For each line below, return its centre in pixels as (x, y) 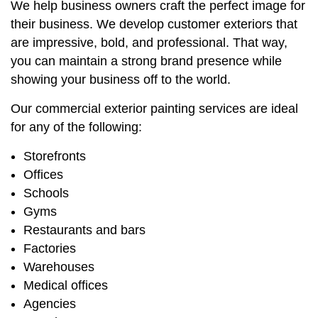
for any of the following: (76, 127)
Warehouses (59, 267)
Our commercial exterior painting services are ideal (154, 109)
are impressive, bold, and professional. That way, (149, 43)
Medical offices (65, 286)
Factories (49, 249)
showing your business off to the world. (121, 80)
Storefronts (54, 157)
